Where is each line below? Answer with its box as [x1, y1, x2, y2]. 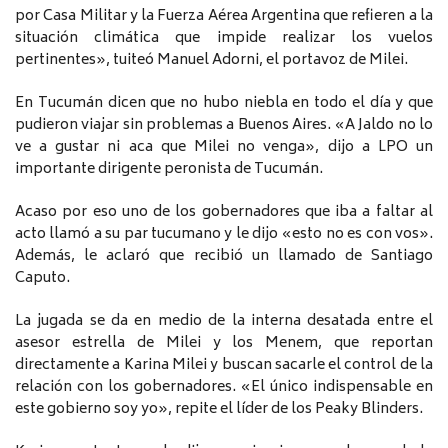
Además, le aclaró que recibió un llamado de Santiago [15, 244, 433, 270]
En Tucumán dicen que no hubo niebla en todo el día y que [15, 91, 433, 117]
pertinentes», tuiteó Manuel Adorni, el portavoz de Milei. [15, 48, 408, 74]
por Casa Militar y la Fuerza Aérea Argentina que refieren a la [15, 4, 433, 30]
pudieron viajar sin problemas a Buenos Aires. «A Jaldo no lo [15, 113, 433, 139]
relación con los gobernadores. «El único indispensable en [15, 375, 433, 401]
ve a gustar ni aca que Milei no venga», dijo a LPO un [15, 135, 433, 161]
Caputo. [15, 266, 70, 292]
